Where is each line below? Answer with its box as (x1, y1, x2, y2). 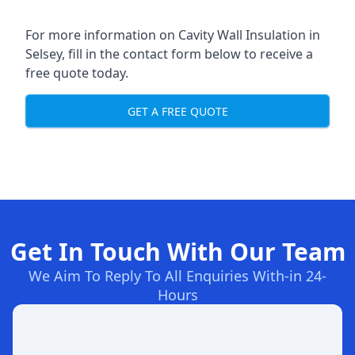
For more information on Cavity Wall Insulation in (25, 26, 320, 44)
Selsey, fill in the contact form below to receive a (25, 45, 313, 63)
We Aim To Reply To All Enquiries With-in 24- (29, 266, 326, 285)
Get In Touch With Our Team (10, 235, 345, 268)
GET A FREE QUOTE (127, 103, 228, 119)
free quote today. (25, 64, 128, 82)
